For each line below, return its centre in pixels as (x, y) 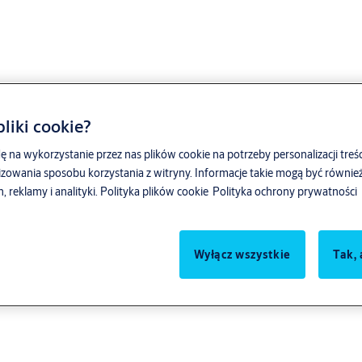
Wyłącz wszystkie (242, 254)
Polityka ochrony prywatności (285, 192)
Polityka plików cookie (154, 192)
